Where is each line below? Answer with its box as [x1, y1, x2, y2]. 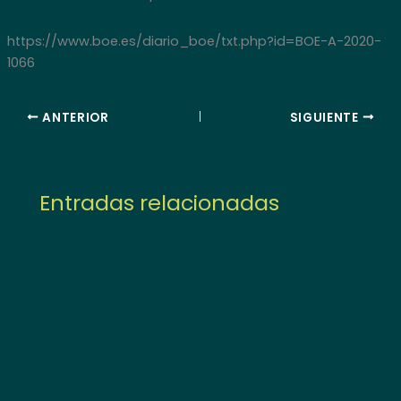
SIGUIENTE [289, 108, 363, 126]
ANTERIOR [38, 108, 109, 126]
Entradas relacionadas [39, 188, 280, 218]
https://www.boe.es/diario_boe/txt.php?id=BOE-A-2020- [6, 31, 381, 50]
